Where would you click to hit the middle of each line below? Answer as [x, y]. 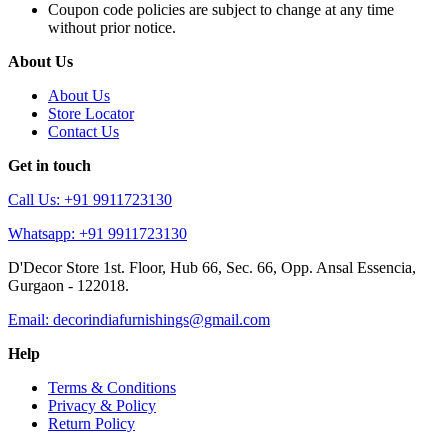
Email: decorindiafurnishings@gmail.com [139, 319]
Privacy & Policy [102, 405]
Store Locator [91, 113]
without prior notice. [112, 27]
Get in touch [49, 165]
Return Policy [91, 423]
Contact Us [83, 131]
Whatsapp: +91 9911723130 [97, 233]
